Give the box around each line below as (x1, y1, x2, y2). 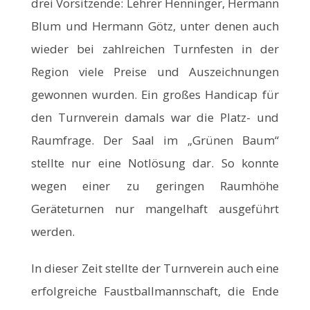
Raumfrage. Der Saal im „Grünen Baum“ (31, 131, 279, 148)
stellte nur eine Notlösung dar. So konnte (31, 154, 279, 171)
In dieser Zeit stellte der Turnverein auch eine (31, 259, 279, 276)
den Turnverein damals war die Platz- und (31, 109, 279, 125)
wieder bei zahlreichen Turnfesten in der (31, 40, 279, 57)
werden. (31, 223, 75, 239)
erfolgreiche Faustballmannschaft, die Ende (31, 282, 279, 299)
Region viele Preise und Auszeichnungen (31, 63, 279, 80)
